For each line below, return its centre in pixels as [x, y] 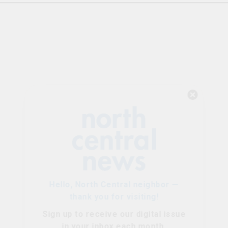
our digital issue [153, 126]
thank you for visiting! [114, 108]
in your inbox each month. [114, 138]
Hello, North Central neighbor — [114, 96]
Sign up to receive [81, 126]
